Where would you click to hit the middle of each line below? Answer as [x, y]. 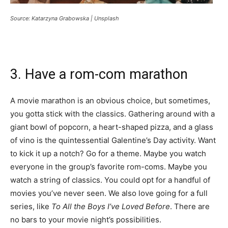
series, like [31, 206]
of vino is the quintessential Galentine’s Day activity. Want [113, 140]
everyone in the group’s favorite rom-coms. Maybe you [109, 166]
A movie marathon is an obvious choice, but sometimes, [110, 100]
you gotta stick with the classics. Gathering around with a [112, 113]
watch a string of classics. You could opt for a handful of [110, 180]
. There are [190, 206]
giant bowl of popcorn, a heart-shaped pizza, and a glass [112, 127]
